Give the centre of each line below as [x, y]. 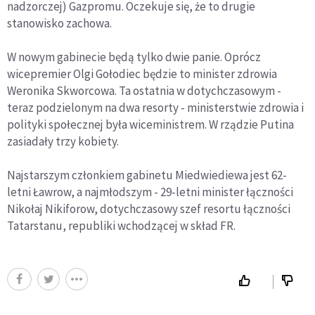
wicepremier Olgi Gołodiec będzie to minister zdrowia [142, 74]
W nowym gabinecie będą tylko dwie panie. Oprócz [134, 57]
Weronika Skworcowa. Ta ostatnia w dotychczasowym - [144, 91]
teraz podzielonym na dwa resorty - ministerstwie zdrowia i [155, 108]
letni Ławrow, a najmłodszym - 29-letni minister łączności [150, 192]
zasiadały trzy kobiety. [63, 141]
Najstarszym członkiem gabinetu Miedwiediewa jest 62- [147, 175]
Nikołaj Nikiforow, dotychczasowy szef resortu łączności [149, 209]
